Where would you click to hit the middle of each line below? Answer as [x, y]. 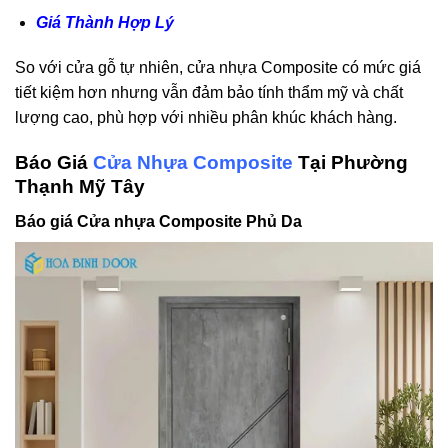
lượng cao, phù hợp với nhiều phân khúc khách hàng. [206, 118]
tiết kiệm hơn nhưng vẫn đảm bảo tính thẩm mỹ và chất [209, 93]
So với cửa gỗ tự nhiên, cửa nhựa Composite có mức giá [218, 68]
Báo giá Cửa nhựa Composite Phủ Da [158, 221]
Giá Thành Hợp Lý [104, 22]
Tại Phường [350, 163]
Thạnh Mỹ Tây [80, 187]
